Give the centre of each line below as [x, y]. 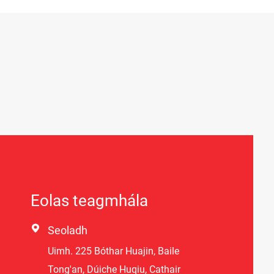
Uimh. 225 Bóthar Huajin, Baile [113, 251]
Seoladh [68, 231]
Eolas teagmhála [89, 201]
